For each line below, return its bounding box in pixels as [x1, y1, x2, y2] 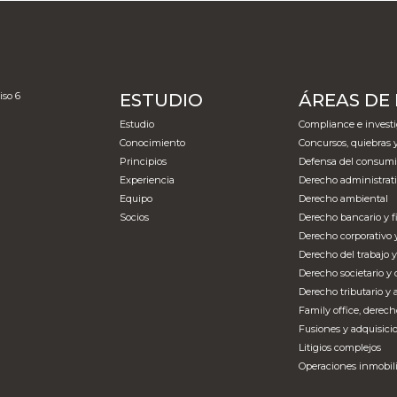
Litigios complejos [298, 340, 381, 354]
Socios [120, 210, 150, 223]
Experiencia [120, 173, 175, 186]
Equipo [120, 191, 153, 205]
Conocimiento [120, 136, 186, 149]
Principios [120, 154, 167, 167]
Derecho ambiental [298, 191, 388, 205]
